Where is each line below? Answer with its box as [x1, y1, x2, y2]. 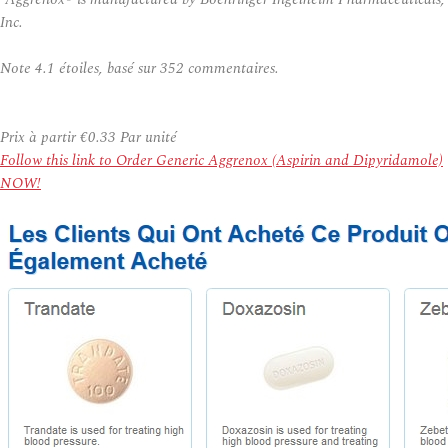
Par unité [116, 126, 177, 149]
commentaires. [184, 57, 279, 80]
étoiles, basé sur [55, 57, 160, 80]
